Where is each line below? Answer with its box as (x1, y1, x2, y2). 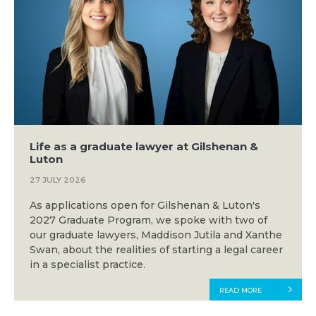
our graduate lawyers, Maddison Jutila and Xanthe (29, 229, 282, 242)
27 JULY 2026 (29, 174, 86, 185)
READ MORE (219, 286, 262, 294)
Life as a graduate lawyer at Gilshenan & (29, 140, 258, 154)
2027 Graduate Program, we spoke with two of (29, 214, 267, 227)
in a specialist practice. (29, 258, 145, 272)
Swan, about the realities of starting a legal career (29, 243, 283, 257)
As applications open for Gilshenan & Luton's (29, 199, 260, 212)
